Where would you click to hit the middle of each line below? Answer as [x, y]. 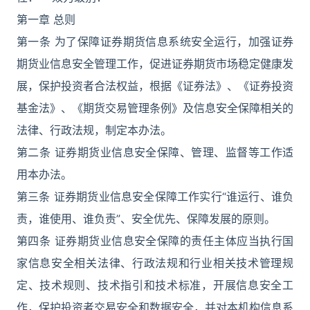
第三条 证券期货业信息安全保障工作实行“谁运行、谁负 [155, 197]
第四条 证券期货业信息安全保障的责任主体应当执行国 [155, 241]
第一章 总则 [46, 19]
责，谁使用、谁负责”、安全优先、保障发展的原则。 [146, 219]
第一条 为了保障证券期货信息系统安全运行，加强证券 [155, 42]
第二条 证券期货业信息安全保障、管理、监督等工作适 [155, 152]
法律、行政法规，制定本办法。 [94, 130]
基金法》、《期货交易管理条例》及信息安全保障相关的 [155, 108]
